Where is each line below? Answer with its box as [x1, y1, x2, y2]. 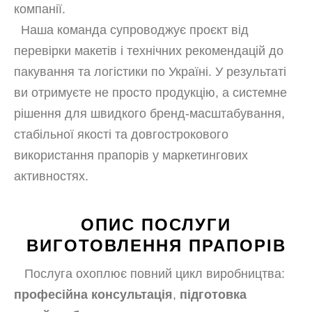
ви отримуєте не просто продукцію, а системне [14, 86, 287, 100]
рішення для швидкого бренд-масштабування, [14, 107, 285, 120]
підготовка [180, 288, 247, 302]
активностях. [14, 169, 88, 183]
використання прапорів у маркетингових [14, 148, 248, 162]
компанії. [14, 2, 65, 16]
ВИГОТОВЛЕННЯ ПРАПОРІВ [26, 236, 286, 255]
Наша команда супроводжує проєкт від [14, 23, 249, 37]
